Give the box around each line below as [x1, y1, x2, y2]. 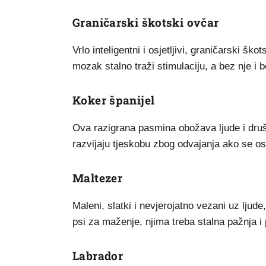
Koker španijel [72, 93, 155, 107]
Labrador [72, 248, 123, 263]
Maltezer [72, 170, 123, 185]
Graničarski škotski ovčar [72, 15, 219, 30]
